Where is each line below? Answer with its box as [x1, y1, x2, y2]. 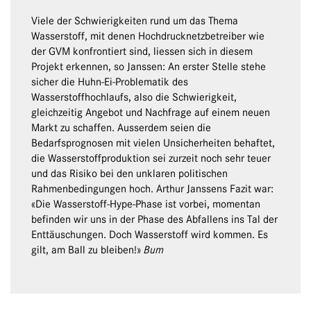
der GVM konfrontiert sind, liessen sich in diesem [31, 45, 253, 58]
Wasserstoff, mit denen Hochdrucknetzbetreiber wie [31, 30, 264, 43]
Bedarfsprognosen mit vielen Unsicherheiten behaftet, [31, 137, 275, 150]
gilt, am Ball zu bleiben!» [31, 244, 144, 257]
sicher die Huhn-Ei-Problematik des [31, 76, 188, 89]
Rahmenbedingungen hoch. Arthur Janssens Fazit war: [31, 183, 274, 196]
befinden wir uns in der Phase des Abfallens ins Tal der [31, 213, 278, 226]
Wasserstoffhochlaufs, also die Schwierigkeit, [31, 91, 237, 104]
